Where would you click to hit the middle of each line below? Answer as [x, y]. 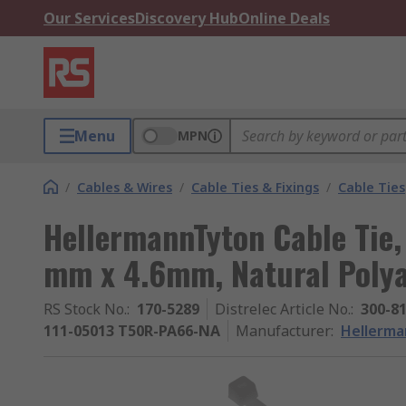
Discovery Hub [187, 18]
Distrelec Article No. [283, 309]
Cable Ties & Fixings [255, 187]
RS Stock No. [85, 309]
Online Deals [284, 18]
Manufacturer [283, 331]
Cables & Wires [125, 187]
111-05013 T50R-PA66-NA [132, 331]
